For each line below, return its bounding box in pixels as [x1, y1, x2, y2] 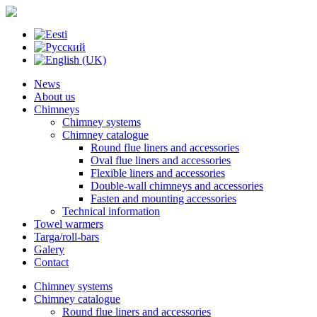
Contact [34, 256, 69, 268]
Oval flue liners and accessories [91, 154, 231, 166]
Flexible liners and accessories [91, 167, 225, 179]
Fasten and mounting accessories [91, 192, 236, 204]
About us [34, 91, 75, 103]
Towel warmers [34, 218, 103, 230]
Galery [34, 243, 64, 255]
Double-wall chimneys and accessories [91, 180, 263, 192]
